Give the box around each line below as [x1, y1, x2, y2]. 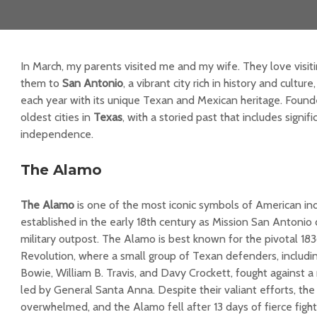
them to [21, 76, 62, 90]
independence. [21, 127, 93, 141]
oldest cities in [21, 110, 93, 124]
